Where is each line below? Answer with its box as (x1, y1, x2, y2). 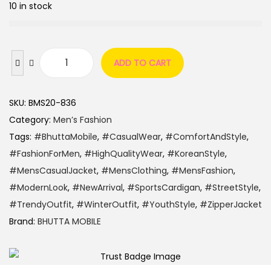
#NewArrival (72, 181, 123, 194)
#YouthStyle (142, 198, 195, 211)
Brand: (9, 215, 38, 227)
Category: (9, 114, 53, 126)
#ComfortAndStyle (165, 131, 247, 143)
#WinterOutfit (76, 198, 137, 211)
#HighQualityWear (84, 148, 163, 160)
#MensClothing (101, 165, 167, 177)
